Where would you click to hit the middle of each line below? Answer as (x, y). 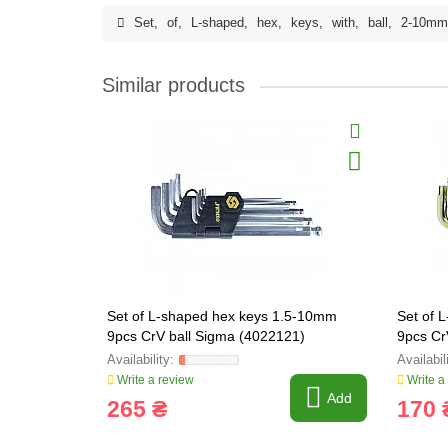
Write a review (154, 380)
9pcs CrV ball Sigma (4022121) (206, 336)
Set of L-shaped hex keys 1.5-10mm (222, 316)
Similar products (173, 85)
